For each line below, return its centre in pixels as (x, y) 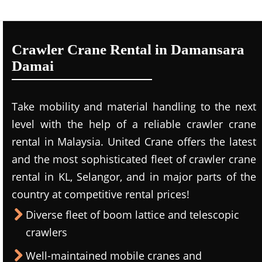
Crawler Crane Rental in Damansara (128, 49)
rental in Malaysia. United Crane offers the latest (134, 142)
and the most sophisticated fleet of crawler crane (134, 159)
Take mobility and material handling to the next (134, 106)
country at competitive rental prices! (101, 194)
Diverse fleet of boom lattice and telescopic (132, 215)
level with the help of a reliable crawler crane (134, 124)
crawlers (46, 232)
